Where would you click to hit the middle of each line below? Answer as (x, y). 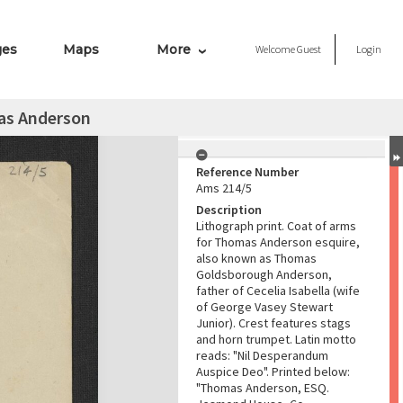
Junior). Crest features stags (273, 323)
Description (229, 210)
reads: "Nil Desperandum (262, 355)
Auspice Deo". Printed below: (273, 372)
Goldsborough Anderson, (264, 274)
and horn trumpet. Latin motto (276, 339)
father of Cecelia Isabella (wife (278, 291)
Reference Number (247, 172)
